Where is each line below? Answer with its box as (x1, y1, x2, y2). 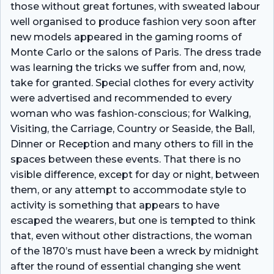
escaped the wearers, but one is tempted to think (10, 214, 256, 226)
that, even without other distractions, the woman (10, 229, 252, 242)
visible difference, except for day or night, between (10, 168, 259, 180)
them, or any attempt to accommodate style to (10, 183, 246, 196)
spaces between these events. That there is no (10, 153, 241, 165)
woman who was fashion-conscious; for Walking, (10, 107, 251, 119)
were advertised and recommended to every (10, 92, 232, 104)
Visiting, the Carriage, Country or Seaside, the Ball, (10, 122, 254, 135)
